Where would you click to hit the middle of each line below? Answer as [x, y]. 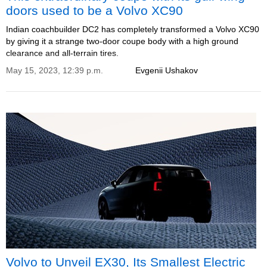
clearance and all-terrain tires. [62, 53]
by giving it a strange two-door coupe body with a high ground [122, 41]
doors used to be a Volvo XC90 [94, 10]
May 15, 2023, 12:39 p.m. [55, 70]
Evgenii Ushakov [167, 70]
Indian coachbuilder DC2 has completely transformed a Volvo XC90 [133, 29]
